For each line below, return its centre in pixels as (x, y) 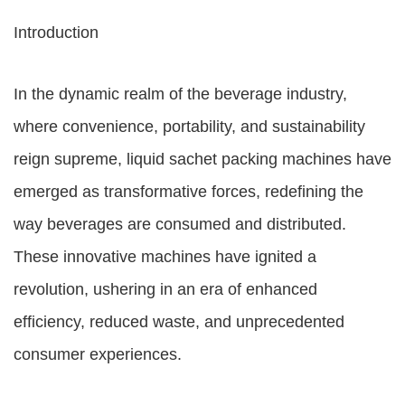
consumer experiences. (98, 354)
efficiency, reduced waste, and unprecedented (179, 322)
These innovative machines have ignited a (165, 257)
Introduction (56, 33)
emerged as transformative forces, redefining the (188, 192)
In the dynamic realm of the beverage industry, (180, 94)
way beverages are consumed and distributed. (180, 224)
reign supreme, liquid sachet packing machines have (202, 159)
